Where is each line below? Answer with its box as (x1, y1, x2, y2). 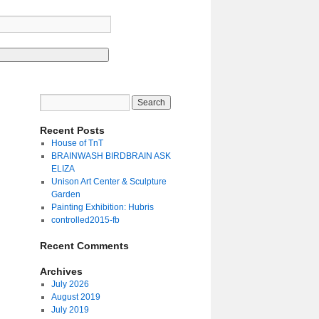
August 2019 (51, 292, 100, 302)
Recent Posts (40, 125, 105, 136)
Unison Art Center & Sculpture (51, 177, 167, 187)
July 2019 (51, 305, 89, 315)
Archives (40, 266, 83, 277)
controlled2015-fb (51, 215, 120, 225)
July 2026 (51, 279, 89, 289)
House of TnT (51, 138, 103, 148)
